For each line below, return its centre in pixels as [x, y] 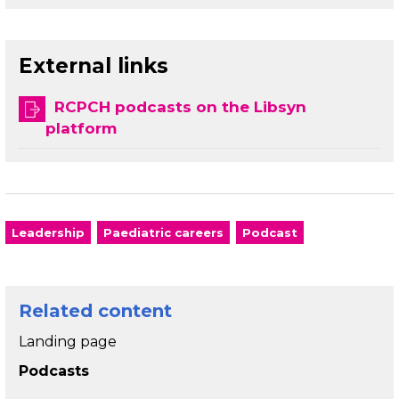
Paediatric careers [163, 233]
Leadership [48, 233]
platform [81, 129]
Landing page [68, 342]
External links [94, 66]
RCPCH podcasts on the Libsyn [180, 107]
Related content [95, 311]
